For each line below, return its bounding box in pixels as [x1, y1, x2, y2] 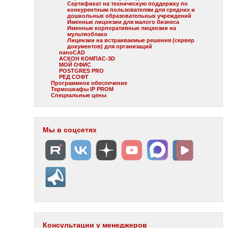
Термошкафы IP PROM [51, 86, 114, 92]
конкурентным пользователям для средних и [67, 7, 195, 13]
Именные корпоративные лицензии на [67, 25, 177, 31]
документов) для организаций [67, 43, 153, 49]
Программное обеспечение [51, 80, 128, 86]
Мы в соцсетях [43, 126, 97, 134]
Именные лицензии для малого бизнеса [67, 19, 180, 25]
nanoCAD [59, 49, 85, 55]
